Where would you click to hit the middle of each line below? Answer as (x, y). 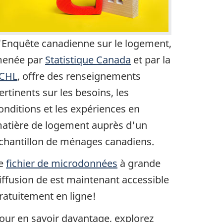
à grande (139, 164)
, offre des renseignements (79, 76)
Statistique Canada (88, 59)
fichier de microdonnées (62, 164)
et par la (151, 59)
